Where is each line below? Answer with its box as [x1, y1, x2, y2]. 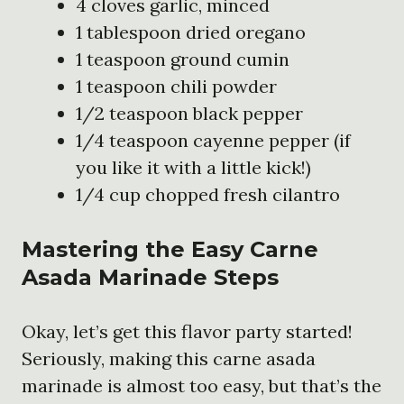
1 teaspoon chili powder [76, 74, 277, 97]
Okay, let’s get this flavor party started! [22, 319, 353, 343]
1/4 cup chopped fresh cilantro [76, 182, 340, 206]
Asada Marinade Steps [22, 263, 279, 290]
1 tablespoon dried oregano [76, 20, 306, 43]
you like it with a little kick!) [76, 155, 311, 179]
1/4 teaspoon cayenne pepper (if [76, 128, 351, 151]
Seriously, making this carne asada [22, 346, 316, 370]
